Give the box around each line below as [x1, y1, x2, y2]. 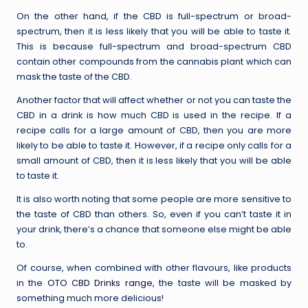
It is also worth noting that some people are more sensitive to [16, 192, 291, 205]
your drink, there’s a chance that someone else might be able [16, 223, 291, 235]
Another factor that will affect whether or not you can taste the [16, 93, 291, 106]
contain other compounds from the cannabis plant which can [16, 55, 291, 67]
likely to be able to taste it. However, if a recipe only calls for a [16, 139, 291, 151]
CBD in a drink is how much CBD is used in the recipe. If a [16, 109, 291, 121]
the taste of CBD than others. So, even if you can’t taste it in [16, 208, 291, 220]
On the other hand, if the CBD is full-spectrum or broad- [16, 10, 291, 22]
